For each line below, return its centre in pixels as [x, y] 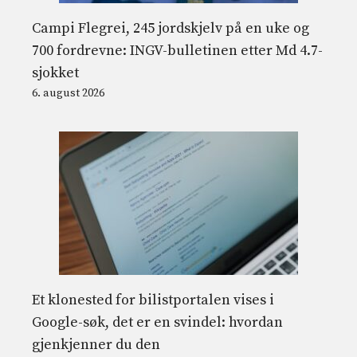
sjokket [55, 73]
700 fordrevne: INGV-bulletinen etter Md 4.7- [177, 51]
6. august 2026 [68, 94]
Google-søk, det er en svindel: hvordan [157, 323]
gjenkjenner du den [96, 345]
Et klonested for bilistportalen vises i [153, 300]
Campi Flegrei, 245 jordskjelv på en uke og [171, 29]
